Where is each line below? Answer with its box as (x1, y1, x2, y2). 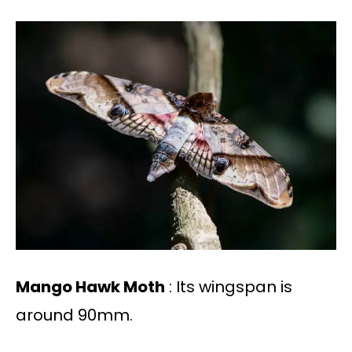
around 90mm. (16, 304, 133, 327)
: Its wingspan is (165, 276, 292, 299)
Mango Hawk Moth (16, 276, 165, 299)
